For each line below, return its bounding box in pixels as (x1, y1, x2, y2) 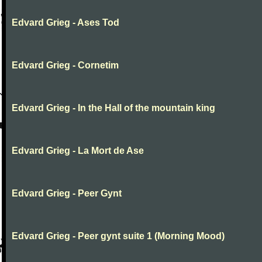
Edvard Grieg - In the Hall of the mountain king (12, 103, 215, 113)
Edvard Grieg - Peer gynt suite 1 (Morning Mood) (12, 231, 225, 241)
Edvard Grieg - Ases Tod (12, 18, 119, 27)
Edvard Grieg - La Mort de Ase (12, 146, 144, 156)
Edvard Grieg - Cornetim (12, 60, 119, 70)
